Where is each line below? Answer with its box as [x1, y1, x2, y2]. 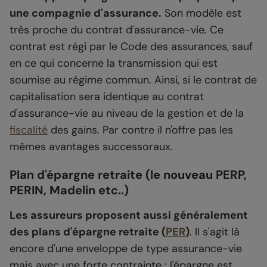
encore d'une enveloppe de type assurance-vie [10, 241, 242, 256]
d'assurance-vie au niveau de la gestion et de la [10, 106, 244, 121]
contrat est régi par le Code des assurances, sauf [10, 39, 253, 54]
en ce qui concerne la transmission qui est [10, 56, 218, 71]
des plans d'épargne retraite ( [10, 225, 166, 240]
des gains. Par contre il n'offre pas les [48, 123, 233, 138]
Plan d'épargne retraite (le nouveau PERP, [10, 167, 247, 183]
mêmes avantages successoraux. [10, 139, 173, 154]
